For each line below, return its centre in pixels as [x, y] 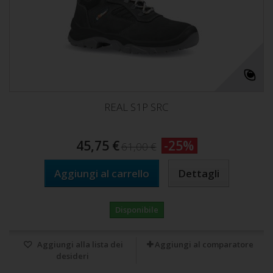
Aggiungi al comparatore [204, 244]
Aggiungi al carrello [101, 173]
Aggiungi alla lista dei [79, 244]
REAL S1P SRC [136, 107]
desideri [73, 256]
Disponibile [136, 210]
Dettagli [198, 173]
